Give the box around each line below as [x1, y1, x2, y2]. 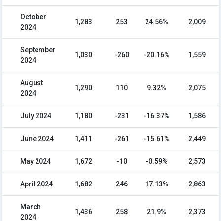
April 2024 [20, 180, 53, 188]
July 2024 [20, 112, 51, 120]
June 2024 [20, 135, 54, 143]
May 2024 [20, 157, 51, 166]
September [20, 46, 56, 54]
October [20, 13, 46, 21]
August [20, 79, 43, 87]
